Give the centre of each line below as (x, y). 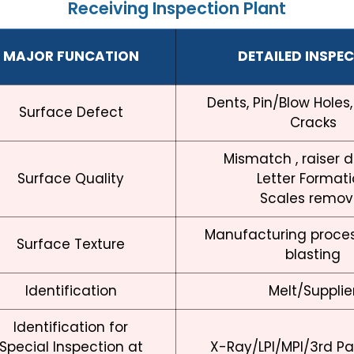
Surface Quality (71, 179)
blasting (313, 255)
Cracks (313, 123)
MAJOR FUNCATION (71, 56)
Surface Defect (71, 113)
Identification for (71, 328)
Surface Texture (71, 245)
